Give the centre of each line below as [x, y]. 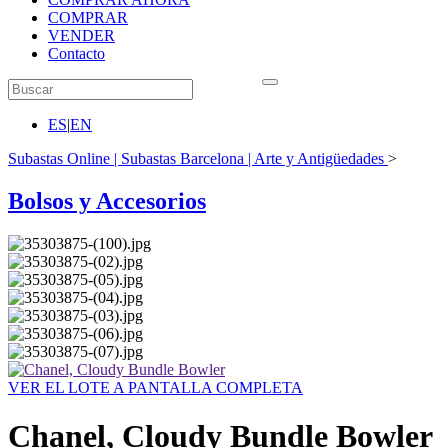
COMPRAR [88, 17]
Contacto [76, 53]
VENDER [81, 35]
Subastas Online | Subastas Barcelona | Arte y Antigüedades [196, 158]
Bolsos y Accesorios [107, 200]
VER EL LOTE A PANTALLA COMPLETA [155, 387]
